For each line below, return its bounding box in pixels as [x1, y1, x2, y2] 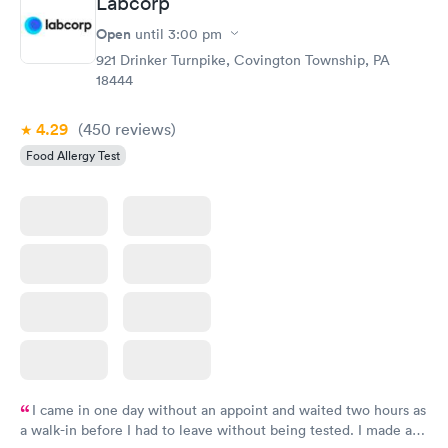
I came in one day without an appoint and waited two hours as [32, 400, 426, 419]
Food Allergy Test [26, 146, 120, 164]
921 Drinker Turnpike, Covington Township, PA [96, 50, 390, 69]
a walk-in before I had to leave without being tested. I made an [20, 420, 420, 439]
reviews [111, 118, 171, 139]
